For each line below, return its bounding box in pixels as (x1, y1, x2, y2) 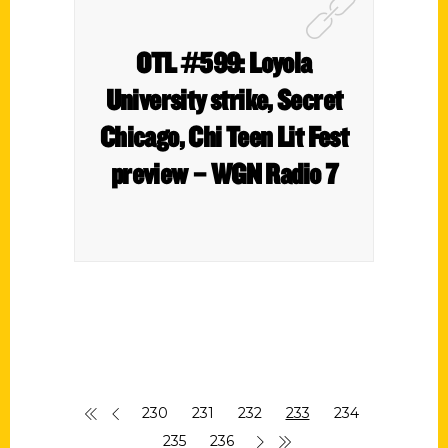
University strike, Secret (105, 81, 343, 117)
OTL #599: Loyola (136, 44, 312, 80)
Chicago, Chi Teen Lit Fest (99, 118, 349, 154)
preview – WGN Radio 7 (110, 155, 338, 191)
